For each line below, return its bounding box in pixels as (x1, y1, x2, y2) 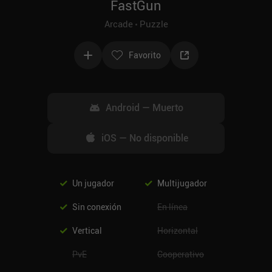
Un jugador (72, 177, 114, 189)
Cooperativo (157, 248, 204, 260)
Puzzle (139, 18, 168, 30)
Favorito (128, 49, 161, 61)
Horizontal (157, 225, 198, 236)
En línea (157, 201, 188, 212)
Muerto (152, 101, 183, 114)
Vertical (72, 225, 102, 236)
